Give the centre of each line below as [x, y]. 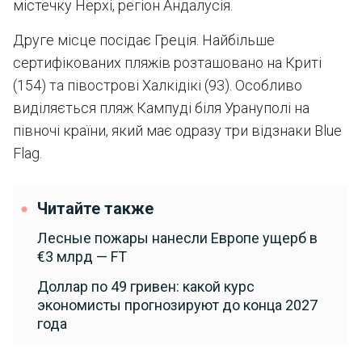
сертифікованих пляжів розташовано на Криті [167, 63]
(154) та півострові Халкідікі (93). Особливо [158, 85]
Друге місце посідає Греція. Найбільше [144, 40]
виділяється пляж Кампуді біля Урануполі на [161, 108]
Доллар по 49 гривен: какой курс [146, 286]
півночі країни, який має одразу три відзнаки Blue [177, 130]
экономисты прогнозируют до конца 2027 [177, 305]
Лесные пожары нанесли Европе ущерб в [177, 238]
